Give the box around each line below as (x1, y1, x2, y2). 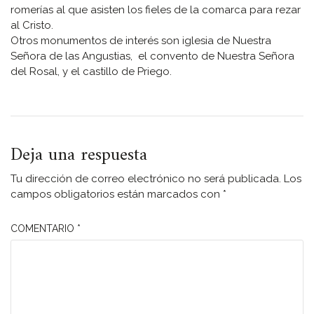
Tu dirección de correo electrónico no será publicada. (11, 172, 281, 186)
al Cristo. (11, 18, 53, 32)
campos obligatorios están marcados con (11, 188, 223, 201)
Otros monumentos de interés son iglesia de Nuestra (11, 34, 271, 47)
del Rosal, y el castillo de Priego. (11, 64, 172, 78)
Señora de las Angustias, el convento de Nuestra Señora (11, 49, 294, 62)
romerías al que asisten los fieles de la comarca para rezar (11, 3, 301, 16)
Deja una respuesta (11, 139, 147, 172)
